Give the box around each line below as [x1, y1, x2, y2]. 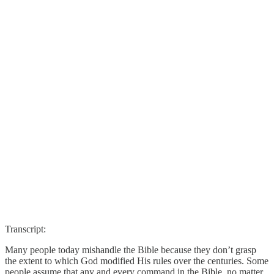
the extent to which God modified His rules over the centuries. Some [5, 255, 268, 266]
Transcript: [5, 223, 46, 234]
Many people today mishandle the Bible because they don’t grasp [5, 244, 256, 255]
